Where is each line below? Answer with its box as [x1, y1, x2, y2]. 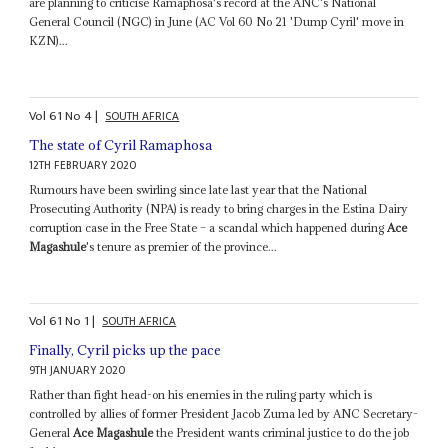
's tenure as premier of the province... [86, 238, 278, 254]
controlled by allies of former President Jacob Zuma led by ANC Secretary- [29, 406, 419, 422]
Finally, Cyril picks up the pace [29, 341, 222, 360]
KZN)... [29, 33, 69, 49]
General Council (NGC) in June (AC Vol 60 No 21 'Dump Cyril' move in [29, 14, 405, 30]
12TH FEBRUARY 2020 [29, 155, 137, 175]
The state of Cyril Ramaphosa [29, 135, 213, 154]
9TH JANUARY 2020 [29, 361, 126, 381]
